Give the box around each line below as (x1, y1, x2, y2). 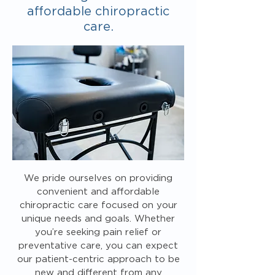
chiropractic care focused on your (19, 201, 177, 210)
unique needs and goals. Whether (21, 214, 175, 223)
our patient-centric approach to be (17, 255, 180, 264)
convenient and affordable (37, 187, 160, 196)
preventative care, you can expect (18, 241, 178, 250)
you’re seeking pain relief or (35, 228, 161, 237)
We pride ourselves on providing (24, 174, 172, 183)
